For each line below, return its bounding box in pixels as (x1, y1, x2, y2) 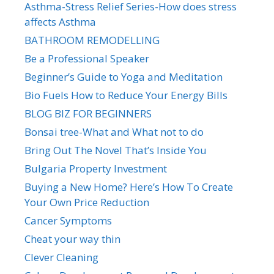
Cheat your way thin (24, 231, 120, 246)
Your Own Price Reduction (24, 194, 149, 209)
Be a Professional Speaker (24, 51, 149, 65)
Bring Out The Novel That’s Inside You (24, 143, 207, 157)
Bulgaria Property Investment (24, 161, 167, 176)
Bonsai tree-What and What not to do (24, 124, 204, 139)
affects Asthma (24, 14, 96, 29)
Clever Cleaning (24, 250, 98, 264)
